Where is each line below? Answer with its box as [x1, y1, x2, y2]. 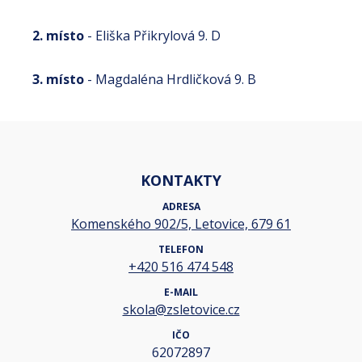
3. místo [32, 70, 84, 88]
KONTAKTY [141, 170, 221, 191]
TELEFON [158, 242, 204, 257]
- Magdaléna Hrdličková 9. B [84, 70, 256, 88]
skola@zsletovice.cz [122, 301, 240, 319]
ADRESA [162, 200, 200, 214]
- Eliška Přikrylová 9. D [84, 27, 221, 44]
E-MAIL [164, 285, 198, 300]
